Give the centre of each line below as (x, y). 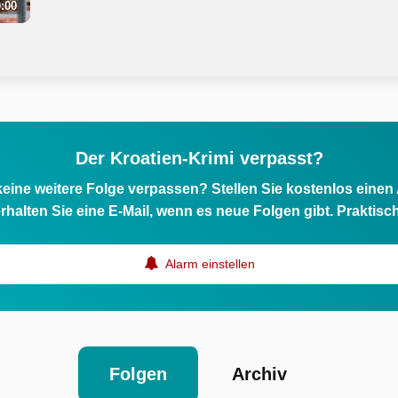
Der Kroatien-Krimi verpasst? (199, 158)
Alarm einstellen (208, 263)
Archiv (259, 374)
